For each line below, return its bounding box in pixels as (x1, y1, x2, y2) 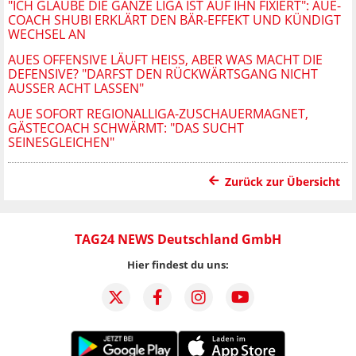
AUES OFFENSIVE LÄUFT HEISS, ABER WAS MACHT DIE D (8, 50, 323, 68)
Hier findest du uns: (127, 257, 229, 272)
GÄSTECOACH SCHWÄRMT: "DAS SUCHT (8, 118, 244, 137)
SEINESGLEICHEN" (8, 133, 114, 151)
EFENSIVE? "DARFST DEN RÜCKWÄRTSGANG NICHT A (8, 64, 318, 83)
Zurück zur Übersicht (225, 173, 340, 189)
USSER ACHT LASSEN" (8, 79, 130, 97)
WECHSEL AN (8, 25, 86, 43)
